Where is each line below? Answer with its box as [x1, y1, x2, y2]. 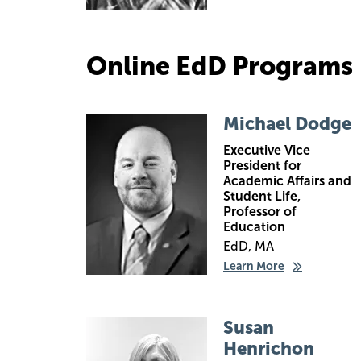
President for [223, 158, 301, 173]
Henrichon [223, 338, 314, 359]
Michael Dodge [223, 113, 351, 135]
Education [223, 219, 285, 234]
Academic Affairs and [223, 173, 351, 189]
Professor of [223, 204, 297, 219]
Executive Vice [223, 143, 310, 158]
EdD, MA [223, 239, 274, 254]
